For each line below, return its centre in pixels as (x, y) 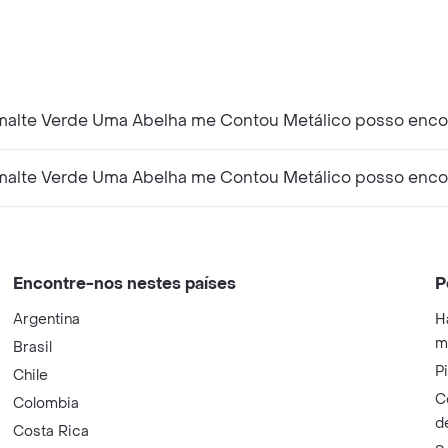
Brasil (33, 347)
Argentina (47, 319)
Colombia (46, 403)
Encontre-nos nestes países (125, 283)
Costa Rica (51, 431)
